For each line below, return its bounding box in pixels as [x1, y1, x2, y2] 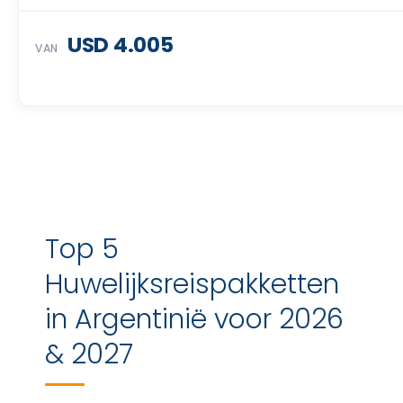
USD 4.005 [67, 31, 174, 59]
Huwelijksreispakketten [45, 265, 339, 303]
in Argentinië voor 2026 [45, 300, 344, 338]
